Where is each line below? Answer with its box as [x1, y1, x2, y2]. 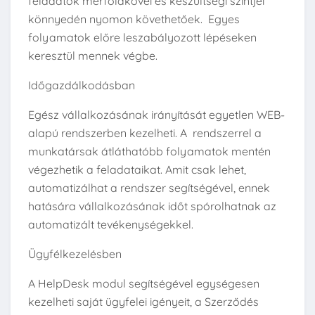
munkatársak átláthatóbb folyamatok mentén [28, 144, 271, 159]
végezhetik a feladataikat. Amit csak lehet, [28, 162, 246, 177]
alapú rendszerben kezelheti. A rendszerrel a [28, 126, 262, 141]
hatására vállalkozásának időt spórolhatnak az [28, 199, 276, 214]
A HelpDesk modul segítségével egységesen [28, 276, 259, 291]
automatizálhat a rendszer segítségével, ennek [28, 181, 270, 195]
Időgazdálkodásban [28, 78, 135, 93]
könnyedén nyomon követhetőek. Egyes [28, 12, 240, 27]
